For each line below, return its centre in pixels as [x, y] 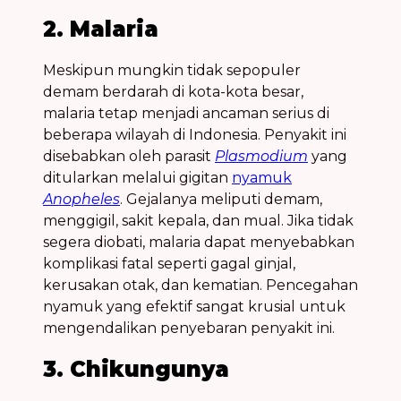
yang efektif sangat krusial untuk [224, 307]
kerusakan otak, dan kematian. [154, 286]
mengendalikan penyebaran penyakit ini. [189, 328]
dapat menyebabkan [277, 243]
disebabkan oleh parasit [129, 157]
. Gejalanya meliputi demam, [221, 200]
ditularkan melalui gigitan [137, 178]
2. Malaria [101, 30]
